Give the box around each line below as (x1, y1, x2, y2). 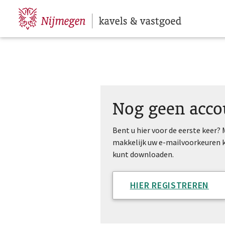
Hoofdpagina (15, 7, 71, 19)
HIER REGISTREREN (130, 179, 209, 191)
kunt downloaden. (112, 149, 175, 159)
